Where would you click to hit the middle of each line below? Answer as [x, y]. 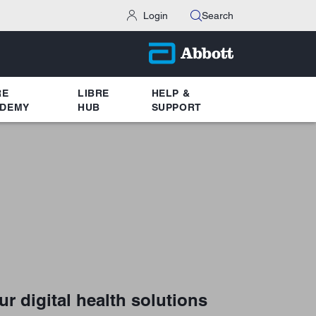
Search [218, 16]
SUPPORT [176, 107]
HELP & [171, 93]
